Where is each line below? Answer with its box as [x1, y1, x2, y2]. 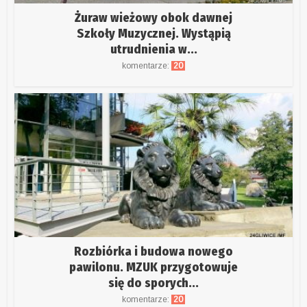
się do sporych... [108, 275, 199, 291]
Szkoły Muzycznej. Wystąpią [76, 25, 231, 41]
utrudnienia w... [110, 41, 197, 57]
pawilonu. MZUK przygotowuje [69, 260, 238, 275]
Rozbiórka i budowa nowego [74, 244, 233, 260]
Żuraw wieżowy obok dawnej [75, 10, 232, 25]
